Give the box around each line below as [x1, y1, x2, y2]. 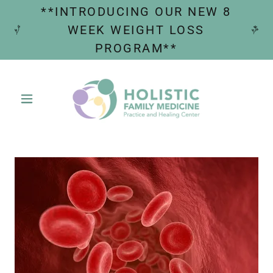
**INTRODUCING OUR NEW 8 [41, 4, 232, 19]
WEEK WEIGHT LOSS [67, 23, 205, 37]
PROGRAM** [94, 41, 178, 55]
